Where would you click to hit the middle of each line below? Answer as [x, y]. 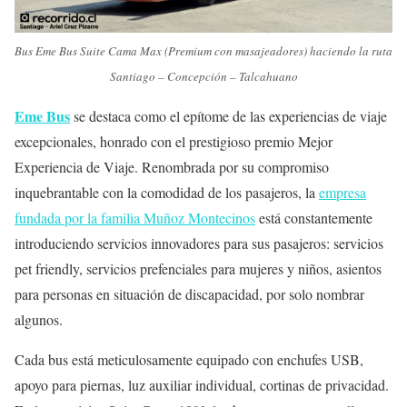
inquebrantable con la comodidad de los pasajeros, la [167, 193]
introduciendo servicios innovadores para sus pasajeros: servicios [199, 243]
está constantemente [314, 218]
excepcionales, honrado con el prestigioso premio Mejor [174, 142]
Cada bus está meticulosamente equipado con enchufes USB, [189, 360]
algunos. [39, 320]
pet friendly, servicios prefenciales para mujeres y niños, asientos [198, 269]
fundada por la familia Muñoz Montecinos [135, 218]
